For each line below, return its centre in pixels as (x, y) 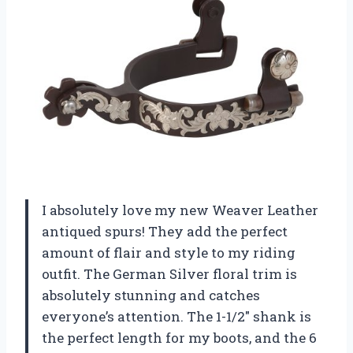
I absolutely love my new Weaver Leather (180, 210)
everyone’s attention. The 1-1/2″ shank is (176, 316)
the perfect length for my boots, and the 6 (179, 337)
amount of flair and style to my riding (169, 252)
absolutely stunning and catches (151, 295)
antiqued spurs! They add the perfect (165, 231)
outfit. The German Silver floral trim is (169, 273)
